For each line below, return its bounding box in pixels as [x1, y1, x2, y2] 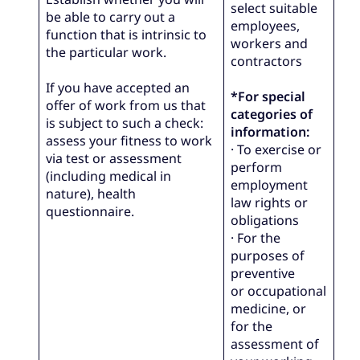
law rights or [231, 194, 309, 212]
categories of [231, 105, 313, 124]
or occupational [231, 282, 327, 301]
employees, [231, 17, 301, 35]
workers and [231, 35, 309, 53]
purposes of [231, 247, 305, 265]
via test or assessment [46, 149, 182, 168]
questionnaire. [46, 202, 135, 221]
